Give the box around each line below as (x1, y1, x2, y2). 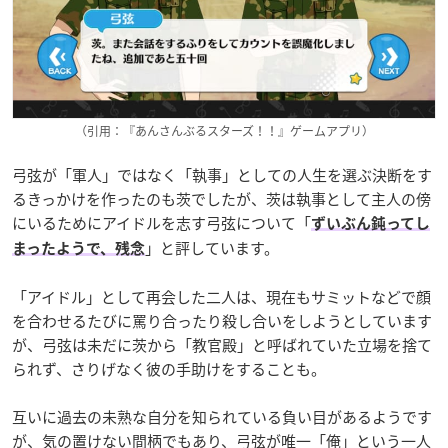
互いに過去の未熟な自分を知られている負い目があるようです (12, 405, 432, 428)
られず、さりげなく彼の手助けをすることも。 (12, 357, 326, 380)
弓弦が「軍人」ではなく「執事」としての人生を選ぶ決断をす (12, 163, 432, 186)
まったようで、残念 (12, 240, 145, 256)
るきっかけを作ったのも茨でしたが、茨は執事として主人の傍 (12, 187, 431, 210)
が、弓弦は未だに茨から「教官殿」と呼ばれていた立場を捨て (12, 333, 432, 356)
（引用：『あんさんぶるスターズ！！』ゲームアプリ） (74, 121, 374, 140)
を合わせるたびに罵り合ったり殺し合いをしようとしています (12, 309, 432, 332)
